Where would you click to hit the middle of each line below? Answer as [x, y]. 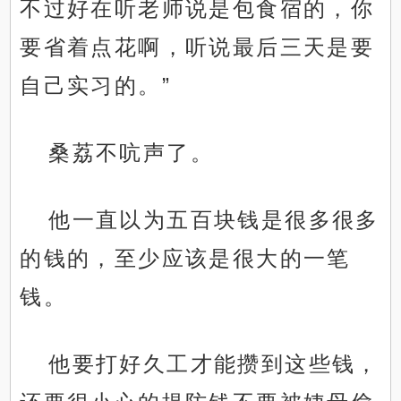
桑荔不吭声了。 [132, 153]
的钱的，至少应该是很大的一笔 [185, 259]
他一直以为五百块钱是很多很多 [214, 220]
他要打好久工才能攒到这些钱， [214, 364]
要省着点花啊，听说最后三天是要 [197, 47]
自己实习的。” [96, 86]
